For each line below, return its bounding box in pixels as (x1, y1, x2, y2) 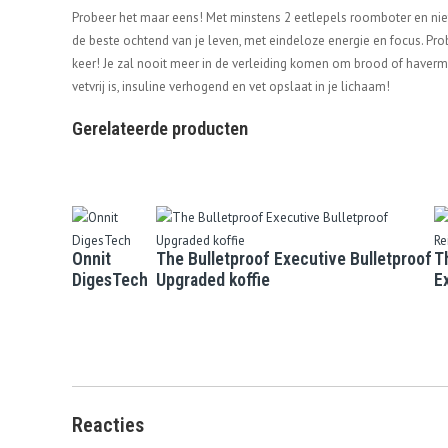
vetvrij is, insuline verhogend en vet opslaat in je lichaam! (72, 78, 390, 96)
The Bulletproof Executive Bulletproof (156, 248, 432, 270)
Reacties (72, 412, 144, 437)
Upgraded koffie (156, 269, 270, 291)
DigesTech (72, 269, 148, 291)
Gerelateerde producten (72, 117, 248, 140)
